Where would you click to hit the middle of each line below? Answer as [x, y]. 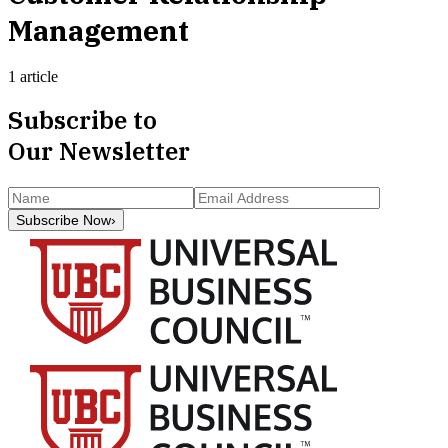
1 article [33, 76]
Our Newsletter [99, 151]
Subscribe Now [63, 220]
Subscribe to [82, 120]
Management [98, 30]
